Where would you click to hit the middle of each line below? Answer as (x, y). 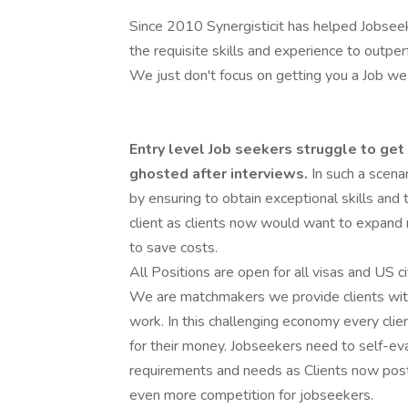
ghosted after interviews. (220, 174)
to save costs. (173, 248)
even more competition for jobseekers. (251, 395)
